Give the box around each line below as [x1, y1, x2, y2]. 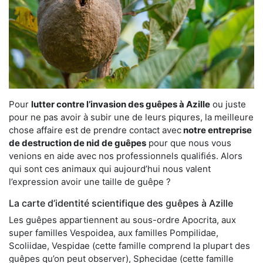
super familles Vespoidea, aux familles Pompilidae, [9, 227, 218, 238]
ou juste [210, 98, 246, 110]
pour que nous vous [146, 137, 231, 149]
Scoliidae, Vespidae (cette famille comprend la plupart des [9, 240, 250, 251]
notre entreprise [181, 124, 252, 136]
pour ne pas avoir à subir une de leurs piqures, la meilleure [9, 111, 254, 123]
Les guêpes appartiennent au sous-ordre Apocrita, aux [9, 214, 236, 225]
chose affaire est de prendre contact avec [9, 124, 181, 136]
